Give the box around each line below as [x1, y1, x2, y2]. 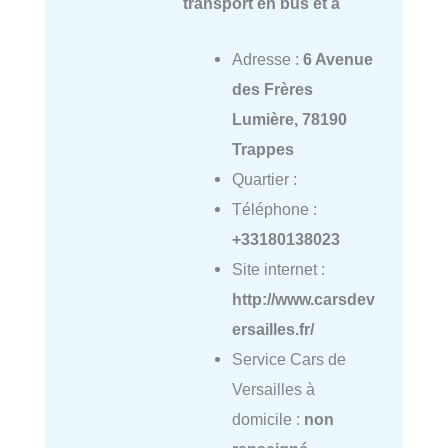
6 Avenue [302, 49, 373, 68]
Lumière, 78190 [231, 109, 347, 128]
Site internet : [231, 259, 325, 278]
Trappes [231, 139, 294, 158]
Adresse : [231, 49, 303, 68]
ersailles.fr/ [231, 319, 314, 338]
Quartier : [231, 169, 297, 188]
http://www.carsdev [231, 289, 375, 308]
